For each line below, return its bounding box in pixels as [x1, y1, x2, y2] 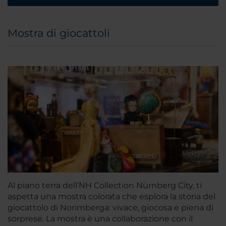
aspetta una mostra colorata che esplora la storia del [8, 191, 215, 201]
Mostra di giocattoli [8, 26, 110, 39]
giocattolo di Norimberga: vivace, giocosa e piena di [8, 202, 213, 212]
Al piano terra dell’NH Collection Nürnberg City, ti [8, 180, 202, 190]
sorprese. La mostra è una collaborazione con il [8, 213, 193, 223]
